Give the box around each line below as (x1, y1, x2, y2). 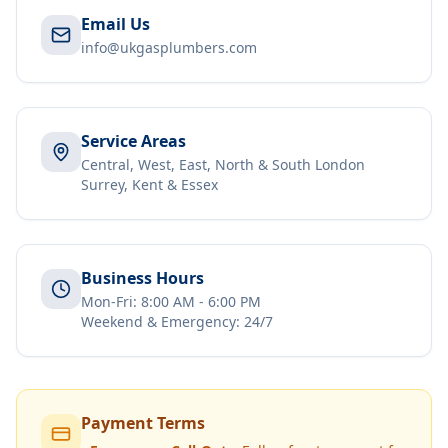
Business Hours (81, 267, 204, 289)
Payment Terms (81, 412, 205, 434)
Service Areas (81, 130, 186, 152)
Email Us (81, 13, 150, 35)
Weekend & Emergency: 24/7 (81, 312, 273, 331)
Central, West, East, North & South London (81, 155, 365, 174)
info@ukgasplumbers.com (81, 38, 257, 57)
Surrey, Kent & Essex (81, 175, 218, 194)
